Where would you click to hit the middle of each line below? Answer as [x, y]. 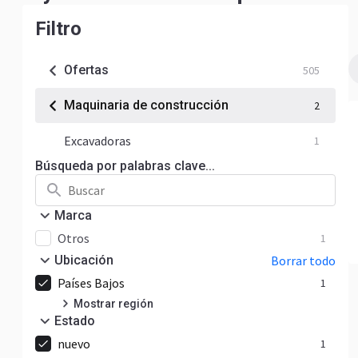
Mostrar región [113, 304]
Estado [75, 321]
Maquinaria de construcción [146, 105]
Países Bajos [91, 283]
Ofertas [86, 70]
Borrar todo [303, 261]
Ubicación [84, 260]
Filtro [58, 29]
